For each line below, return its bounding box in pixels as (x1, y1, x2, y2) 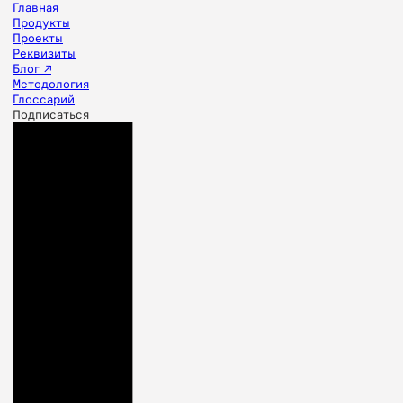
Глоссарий (13, 92, 75, 107)
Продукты (13, 15, 70, 31)
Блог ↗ (13, 61, 51, 76)
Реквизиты (13, 46, 76, 61)
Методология (13, 76, 89, 92)
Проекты (13, 31, 63, 46)
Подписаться (13, 107, 89, 122)
